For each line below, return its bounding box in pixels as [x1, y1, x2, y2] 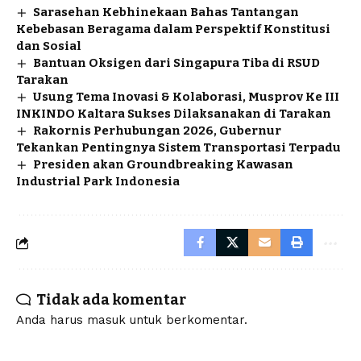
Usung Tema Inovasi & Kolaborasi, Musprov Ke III [33, 89, 340, 105]
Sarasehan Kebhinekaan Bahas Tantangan [33, 5, 300, 20]
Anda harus [16, 313, 87, 328]
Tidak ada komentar [36, 291, 186, 309]
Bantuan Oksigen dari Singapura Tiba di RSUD [33, 56, 321, 71]
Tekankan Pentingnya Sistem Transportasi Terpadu [16, 140, 341, 156]
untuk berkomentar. [126, 313, 247, 328]
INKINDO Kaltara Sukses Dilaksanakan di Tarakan [16, 106, 331, 122]
